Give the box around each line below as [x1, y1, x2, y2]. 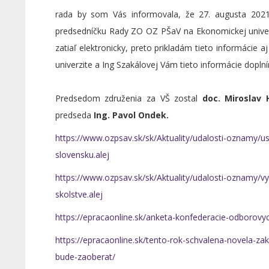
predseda [55, 109, 94, 121]
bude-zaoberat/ [55, 251, 115, 262]
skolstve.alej [55, 189, 103, 200]
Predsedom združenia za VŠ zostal [55, 92, 202, 104]
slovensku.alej [55, 149, 109, 160]
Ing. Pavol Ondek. [93, 109, 169, 121]
